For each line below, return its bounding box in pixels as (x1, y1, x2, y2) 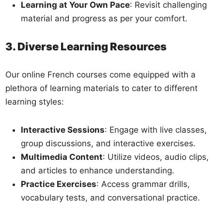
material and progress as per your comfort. (21, 13, 188, 23)
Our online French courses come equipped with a (5, 69, 196, 79)
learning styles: (5, 96, 64, 107)
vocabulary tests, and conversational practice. (21, 192, 201, 202)
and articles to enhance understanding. (21, 165, 175, 175)
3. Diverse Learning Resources (5, 40, 167, 53)
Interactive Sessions (21, 124, 105, 135)
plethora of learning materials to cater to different (5, 83, 198, 93)
